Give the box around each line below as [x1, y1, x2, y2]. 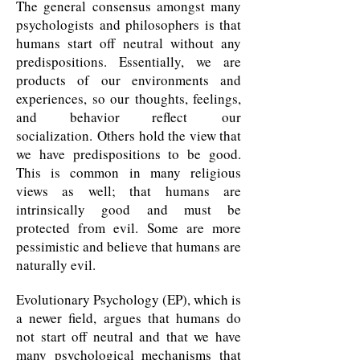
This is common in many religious [16, 163, 241, 182]
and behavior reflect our [16, 108, 241, 126]
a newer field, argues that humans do [16, 309, 241, 327]
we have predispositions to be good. [16, 145, 241, 163]
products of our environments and [16, 71, 241, 89]
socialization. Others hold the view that [16, 126, 241, 145]
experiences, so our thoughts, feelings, [16, 89, 241, 108]
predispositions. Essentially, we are [16, 52, 241, 71]
